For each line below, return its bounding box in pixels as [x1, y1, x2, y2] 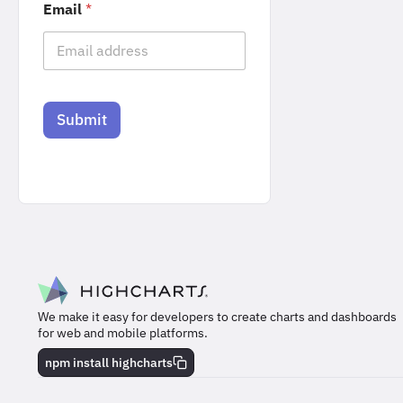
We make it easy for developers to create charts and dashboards [38, 308, 397, 325]
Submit [57, 109, 108, 130]
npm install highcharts [45, 354, 173, 371]
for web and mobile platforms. [38, 324, 208, 341]
